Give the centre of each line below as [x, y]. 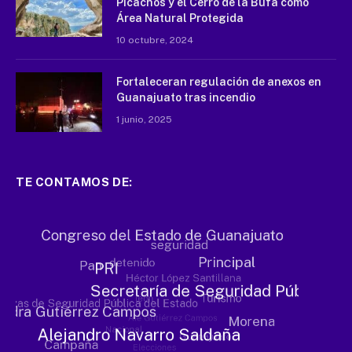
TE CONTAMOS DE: [74, 182]
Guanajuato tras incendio [186, 98]
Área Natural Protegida [180, 18]
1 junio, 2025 [144, 120]
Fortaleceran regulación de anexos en [219, 82]
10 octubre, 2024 [155, 40]
